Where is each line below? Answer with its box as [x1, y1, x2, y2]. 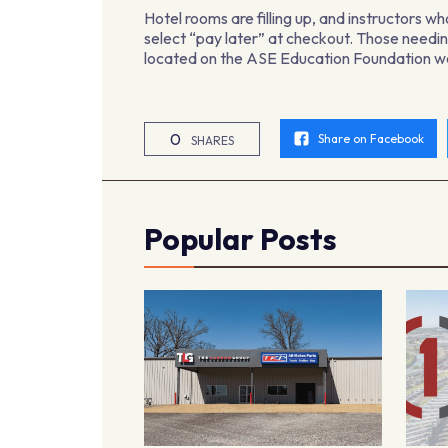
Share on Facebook [318, 131, 425, 147]
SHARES [191, 132, 235, 148]
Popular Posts [144, 220, 338, 259]
